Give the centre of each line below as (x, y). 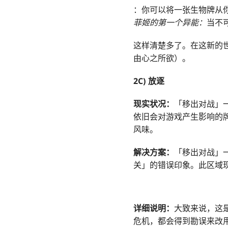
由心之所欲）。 (162, 58)
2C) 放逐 (149, 81)
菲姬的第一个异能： (170, 23)
